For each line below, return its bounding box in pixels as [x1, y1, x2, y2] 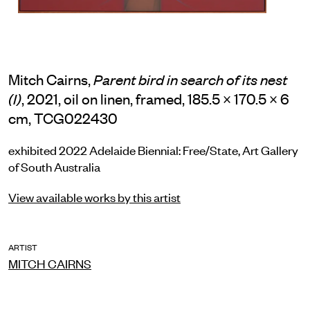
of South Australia [8, 157, 100, 174]
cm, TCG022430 [8, 107, 118, 127]
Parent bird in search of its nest [93, 69, 287, 88]
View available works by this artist [8, 188, 181, 205]
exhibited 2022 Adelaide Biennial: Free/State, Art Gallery [8, 140, 298, 158]
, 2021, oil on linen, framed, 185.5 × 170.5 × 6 [21, 88, 289, 108]
